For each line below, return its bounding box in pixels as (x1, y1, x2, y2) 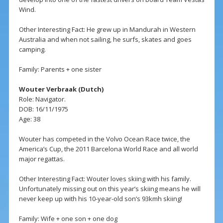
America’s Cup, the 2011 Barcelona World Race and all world (18, 144, 198, 154)
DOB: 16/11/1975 (18, 105, 68, 114)
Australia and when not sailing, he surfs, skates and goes (18, 35, 192, 44)
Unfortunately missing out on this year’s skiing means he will (18, 184, 201, 194)
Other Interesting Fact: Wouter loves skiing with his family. (18, 174, 191, 184)
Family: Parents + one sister (18, 65, 102, 74)
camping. (18, 45, 46, 54)
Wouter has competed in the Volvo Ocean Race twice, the (18, 134, 190, 144)
